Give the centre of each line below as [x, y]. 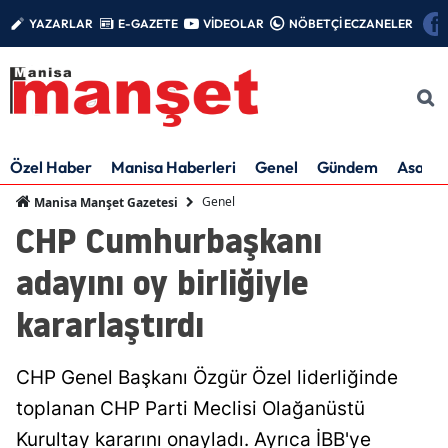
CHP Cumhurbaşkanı [169, 240]
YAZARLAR [61, 23]
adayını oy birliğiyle [162, 282]
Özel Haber [51, 166]
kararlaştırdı [110, 324]
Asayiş [420, 166]
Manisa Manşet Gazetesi [104, 202]
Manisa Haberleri [173, 166]
